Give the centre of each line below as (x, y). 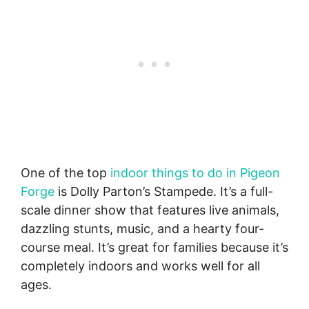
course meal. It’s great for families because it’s (154, 247)
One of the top (66, 172)
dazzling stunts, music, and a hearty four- (142, 228)
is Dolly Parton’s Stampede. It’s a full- (164, 191)
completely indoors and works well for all (140, 266)
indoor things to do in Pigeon (195, 172)
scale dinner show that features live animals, (150, 210)
